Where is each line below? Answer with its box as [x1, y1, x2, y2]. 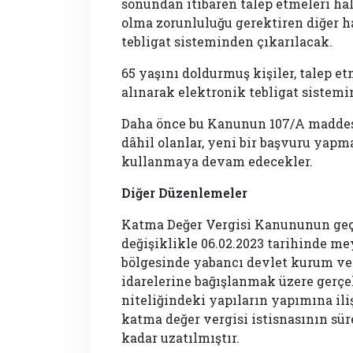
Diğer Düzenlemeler [121, 184, 247, 201]
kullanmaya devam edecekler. [121, 152, 313, 169]
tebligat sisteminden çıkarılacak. [121, 32, 333, 50]
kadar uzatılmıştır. [121, 329, 243, 346]
